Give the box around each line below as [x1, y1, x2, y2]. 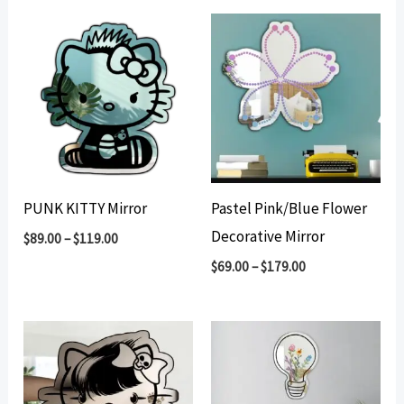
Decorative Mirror [211, 225, 325, 246]
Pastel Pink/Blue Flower [211, 197, 367, 218]
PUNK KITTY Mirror [23, 197, 148, 218]
